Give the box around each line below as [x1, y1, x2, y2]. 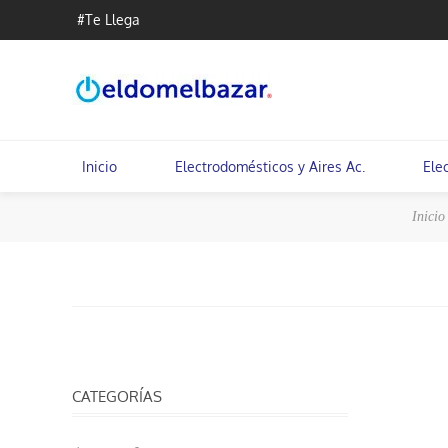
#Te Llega [77, 11, 140, 28]
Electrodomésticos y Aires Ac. [175, 158, 365, 175]
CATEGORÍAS [72, 387, 162, 406]
